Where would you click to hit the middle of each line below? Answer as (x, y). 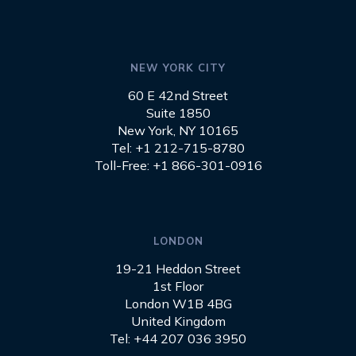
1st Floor (178, 286)
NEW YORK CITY (178, 68)
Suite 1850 (178, 113)
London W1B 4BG (178, 304)
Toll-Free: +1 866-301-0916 (178, 166)
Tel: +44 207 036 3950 (178, 339)
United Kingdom (178, 321)
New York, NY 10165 (178, 131)
